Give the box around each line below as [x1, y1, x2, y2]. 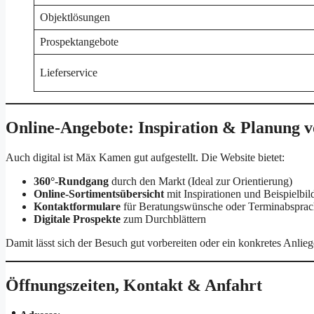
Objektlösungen [40, 11, 110, 23]
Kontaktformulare [34, 200, 121, 212]
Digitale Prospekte [34, 212, 121, 225]
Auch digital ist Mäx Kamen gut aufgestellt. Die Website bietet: [6, 151, 285, 163]
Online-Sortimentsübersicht [34, 187, 164, 200]
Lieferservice [40, 66, 97, 78]
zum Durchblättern [121, 212, 206, 225]
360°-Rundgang [34, 175, 109, 187]
